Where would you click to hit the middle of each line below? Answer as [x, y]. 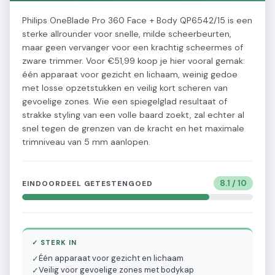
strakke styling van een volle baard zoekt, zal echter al [133, 115]
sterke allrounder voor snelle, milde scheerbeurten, [127, 34]
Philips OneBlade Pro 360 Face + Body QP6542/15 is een [137, 20]
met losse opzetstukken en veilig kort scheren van [125, 88]
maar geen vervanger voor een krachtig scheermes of [133, 47]
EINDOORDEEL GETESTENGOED [88, 183]
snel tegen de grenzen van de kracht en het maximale [133, 128]
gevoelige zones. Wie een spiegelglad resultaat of [125, 101]
